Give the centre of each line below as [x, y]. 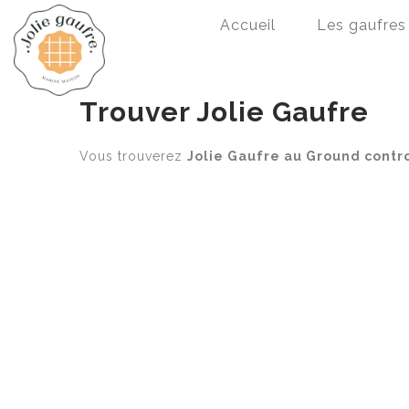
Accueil [247, 25]
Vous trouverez [133, 156]
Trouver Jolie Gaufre [224, 112]
